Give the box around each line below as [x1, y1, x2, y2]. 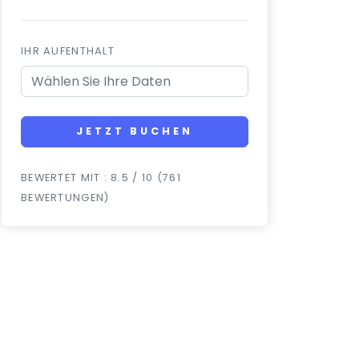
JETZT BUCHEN [76, 124, 193, 139]
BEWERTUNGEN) [21, 190, 110, 204]
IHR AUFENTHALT [21, 43, 115, 58]
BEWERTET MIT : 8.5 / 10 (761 [21, 170, 181, 184]
